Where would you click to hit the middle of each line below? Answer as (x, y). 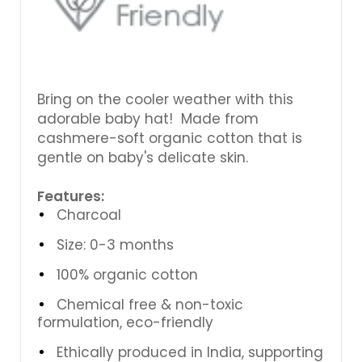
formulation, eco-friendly (125, 322)
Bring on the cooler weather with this (165, 99)
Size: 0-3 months (115, 244)
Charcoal (89, 215)
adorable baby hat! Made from (148, 118)
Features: (71, 196)
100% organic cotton (129, 274)
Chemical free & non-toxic (150, 304)
